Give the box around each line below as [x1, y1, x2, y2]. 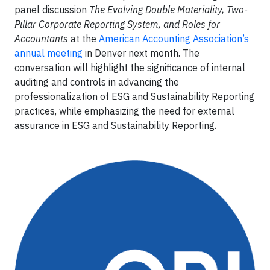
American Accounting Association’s [99, 33, 249, 45]
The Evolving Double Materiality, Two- [89, 4, 248, 16]
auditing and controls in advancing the [14, 76, 179, 88]
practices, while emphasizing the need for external [14, 105, 234, 117]
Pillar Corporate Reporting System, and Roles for [14, 18, 220, 30]
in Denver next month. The [83, 47, 199, 59]
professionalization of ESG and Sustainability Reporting [14, 90, 254, 102]
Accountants [14, 33, 68, 45]
